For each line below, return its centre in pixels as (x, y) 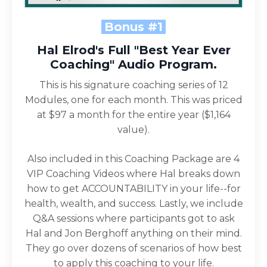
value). (133, 129)
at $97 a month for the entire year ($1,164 (133, 114)
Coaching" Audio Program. (133, 64)
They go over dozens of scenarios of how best (133, 248)
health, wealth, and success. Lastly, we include (133, 203)
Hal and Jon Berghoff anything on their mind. (133, 233)
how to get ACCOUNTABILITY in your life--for (133, 188)
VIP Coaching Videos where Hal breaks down (133, 173)
